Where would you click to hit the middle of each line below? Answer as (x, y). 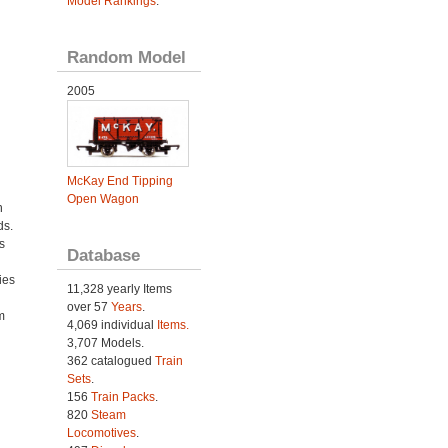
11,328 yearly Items (119, 289)
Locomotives (101, 433)
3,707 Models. (105, 343)
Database (103, 255)
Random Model (126, 57)
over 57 (88, 307)
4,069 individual (111, 325)
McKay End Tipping (119, 181)
